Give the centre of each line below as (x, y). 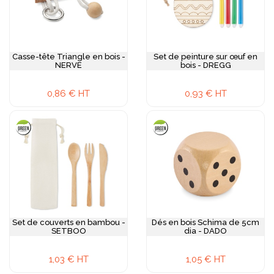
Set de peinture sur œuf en (206, 57)
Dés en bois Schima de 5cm (206, 222)
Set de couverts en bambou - (68, 222)
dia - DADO (206, 231)
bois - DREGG (206, 65)
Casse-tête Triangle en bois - (68, 57)
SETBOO (68, 231)
